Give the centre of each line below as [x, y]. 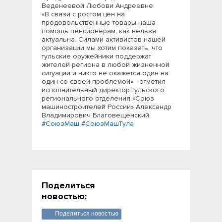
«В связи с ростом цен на [83, 14]
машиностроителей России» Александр [107, 107]
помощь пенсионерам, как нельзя [99, 31]
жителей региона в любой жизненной [106, 65]
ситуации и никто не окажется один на [105, 73]
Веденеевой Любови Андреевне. [98, 6]
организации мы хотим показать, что [102, 48]
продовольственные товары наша [99, 23]
